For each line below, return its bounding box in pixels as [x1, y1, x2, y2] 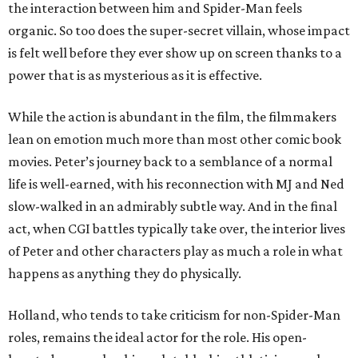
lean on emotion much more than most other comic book [8, 131, 341, 148]
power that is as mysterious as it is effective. [8, 67, 262, 84]
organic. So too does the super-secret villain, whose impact [8, 22, 350, 39]
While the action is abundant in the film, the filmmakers [8, 109, 336, 125]
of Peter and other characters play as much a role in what [8, 243, 343, 260]
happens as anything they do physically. [8, 265, 241, 282]
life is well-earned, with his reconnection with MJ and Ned [8, 176, 344, 193]
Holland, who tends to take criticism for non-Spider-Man [8, 307, 340, 324]
